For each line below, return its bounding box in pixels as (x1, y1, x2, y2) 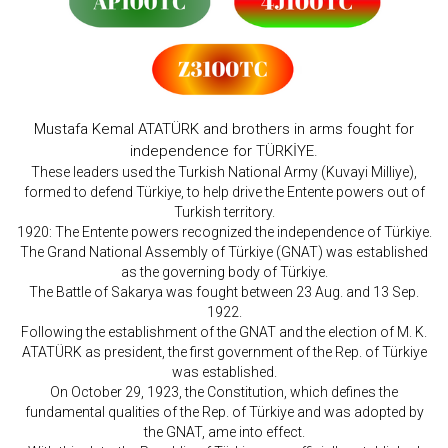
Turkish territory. (173, 204, 275, 221)
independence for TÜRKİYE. (130, 142, 318, 161)
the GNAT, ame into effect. (143, 424, 305, 441)
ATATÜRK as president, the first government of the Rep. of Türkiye (21, 344, 427, 361)
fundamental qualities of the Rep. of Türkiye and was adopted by (24, 404, 424, 421)
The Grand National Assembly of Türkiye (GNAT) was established (20, 244, 428, 261)
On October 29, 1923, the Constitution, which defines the (50, 384, 398, 401)
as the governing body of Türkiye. (120, 264, 328, 281)
